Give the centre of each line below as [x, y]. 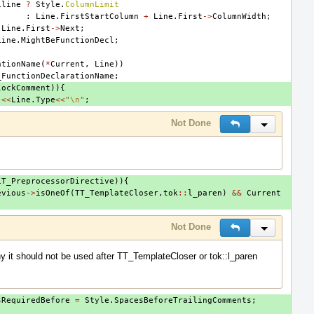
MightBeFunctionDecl [68, 40]
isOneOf [53, 193]
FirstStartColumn [100, 16]
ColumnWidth [239, 16]
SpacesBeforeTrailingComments [183, 300]
